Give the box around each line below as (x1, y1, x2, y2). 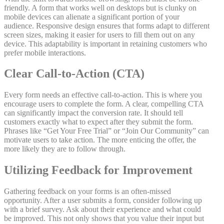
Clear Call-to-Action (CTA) (4, 67, 144, 80)
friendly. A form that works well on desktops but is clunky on (4, 3, 196, 12)
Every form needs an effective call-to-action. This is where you (4, 90, 202, 99)
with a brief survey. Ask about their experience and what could (4, 205, 201, 214)
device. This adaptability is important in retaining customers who (4, 39, 207, 48)
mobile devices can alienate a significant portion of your (4, 12, 179, 21)
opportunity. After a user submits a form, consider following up (4, 196, 202, 205)
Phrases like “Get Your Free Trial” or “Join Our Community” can (4, 126, 209, 135)
